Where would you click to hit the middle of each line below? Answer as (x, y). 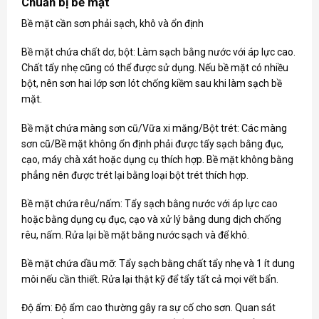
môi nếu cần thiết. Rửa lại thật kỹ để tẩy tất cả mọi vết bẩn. (150, 279)
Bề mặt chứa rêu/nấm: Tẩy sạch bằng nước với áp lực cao (149, 203)
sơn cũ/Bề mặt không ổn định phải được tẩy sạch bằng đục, (152, 143)
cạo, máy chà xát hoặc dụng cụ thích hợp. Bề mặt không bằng (157, 159)
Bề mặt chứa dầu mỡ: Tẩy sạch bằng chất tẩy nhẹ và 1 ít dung (158, 264)
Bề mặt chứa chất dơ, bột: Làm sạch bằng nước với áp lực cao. (158, 52)
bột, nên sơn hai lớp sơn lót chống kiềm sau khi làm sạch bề (151, 84)
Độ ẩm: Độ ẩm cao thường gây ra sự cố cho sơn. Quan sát (148, 308)
